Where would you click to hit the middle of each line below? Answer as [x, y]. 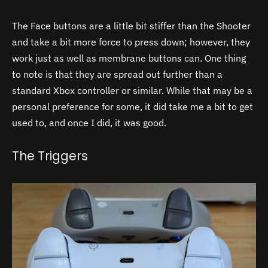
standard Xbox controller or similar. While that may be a [132, 90]
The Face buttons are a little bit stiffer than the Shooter [131, 25]
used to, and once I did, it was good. [90, 122]
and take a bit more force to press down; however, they [131, 42]
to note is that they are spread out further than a [117, 74]
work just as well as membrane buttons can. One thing [129, 58]
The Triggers [50, 156]
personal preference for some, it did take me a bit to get [133, 106]
